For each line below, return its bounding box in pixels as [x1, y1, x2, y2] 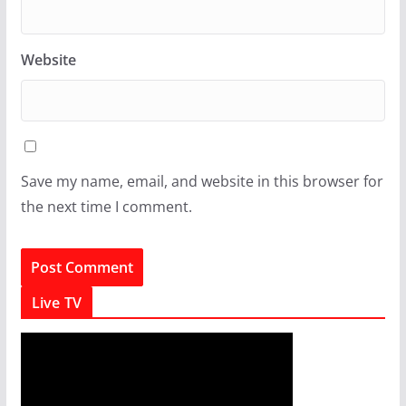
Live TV [31, 292, 82, 313]
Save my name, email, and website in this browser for [20, 170, 383, 191]
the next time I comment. [20, 196, 192, 217]
